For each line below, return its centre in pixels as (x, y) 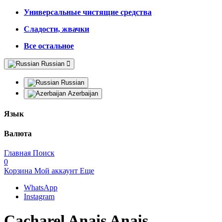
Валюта (18, 133)
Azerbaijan (82, 93)
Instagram (39, 196)
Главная (18, 153)
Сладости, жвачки (56, 29)
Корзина (19, 170)
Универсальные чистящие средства (88, 12)
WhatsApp (41, 187)
